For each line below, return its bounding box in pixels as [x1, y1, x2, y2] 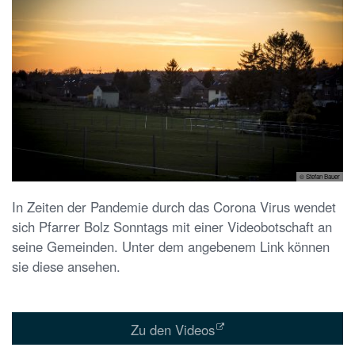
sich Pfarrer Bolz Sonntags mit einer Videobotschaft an [12, 217, 332, 237]
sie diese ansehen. [12, 257, 120, 277]
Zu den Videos [130, 319, 215, 339]
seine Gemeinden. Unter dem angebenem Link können [12, 237, 330, 257]
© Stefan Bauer [300, 172, 340, 181]
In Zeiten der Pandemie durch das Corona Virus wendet [12, 197, 336, 217]
